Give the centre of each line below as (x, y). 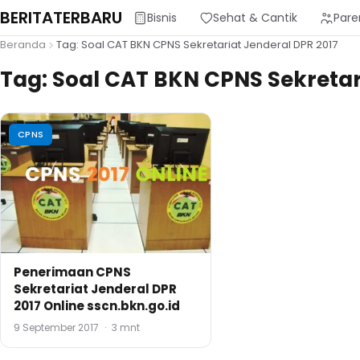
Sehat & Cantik (255, 18)
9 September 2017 (57, 328)
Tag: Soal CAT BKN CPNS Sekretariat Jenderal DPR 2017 (197, 45)
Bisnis (162, 18)
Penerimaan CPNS (72, 272)
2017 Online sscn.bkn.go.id (97, 306)
